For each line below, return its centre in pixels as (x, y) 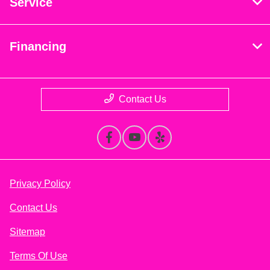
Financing (38, 47)
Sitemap (27, 232)
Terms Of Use (39, 256)
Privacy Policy (40, 184)
